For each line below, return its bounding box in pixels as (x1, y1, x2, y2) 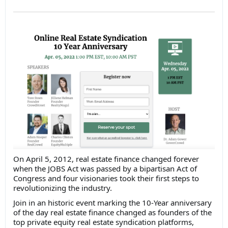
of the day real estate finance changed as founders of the (13, 207, 212, 218)
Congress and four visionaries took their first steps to (13, 173, 199, 184)
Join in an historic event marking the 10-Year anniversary (13, 197, 212, 208)
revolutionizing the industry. (13, 183, 114, 193)
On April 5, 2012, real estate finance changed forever (13, 154, 199, 164)
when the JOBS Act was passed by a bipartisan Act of (13, 163, 197, 174)
